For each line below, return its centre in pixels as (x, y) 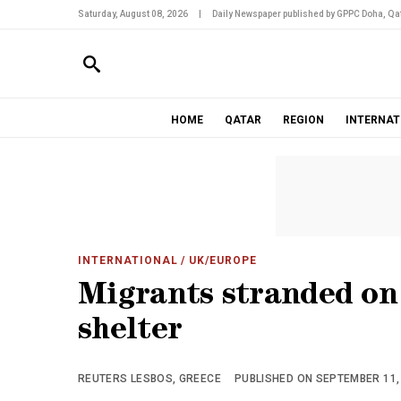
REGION (303, 120)
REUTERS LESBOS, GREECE (149, 379)
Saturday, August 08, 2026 (133, 14)
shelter (130, 333)
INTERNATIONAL (128, 260)
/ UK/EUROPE (218, 260)
